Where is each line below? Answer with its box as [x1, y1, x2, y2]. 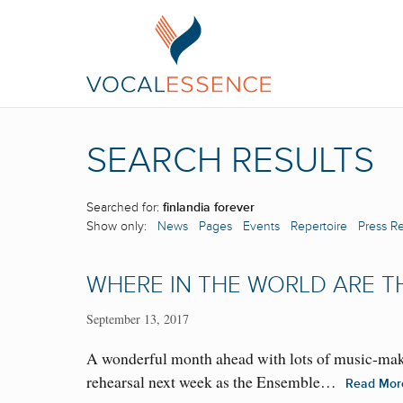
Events [243, 219, 280, 235]
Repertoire [291, 219, 347, 235]
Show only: [86, 219, 157, 235]
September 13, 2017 [86, 310, 189, 328]
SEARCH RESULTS [86, 139, 374, 183]
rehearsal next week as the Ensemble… [86, 371, 345, 393]
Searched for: [86, 200, 163, 216]
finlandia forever [163, 200, 255, 216]
